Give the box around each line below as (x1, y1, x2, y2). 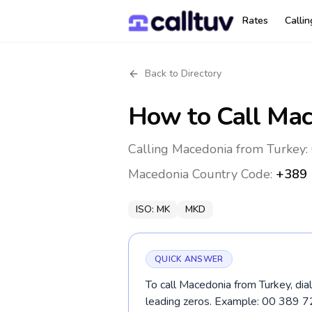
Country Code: (189, 166, 276, 182)
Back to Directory (145, 67, 221, 80)
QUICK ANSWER (155, 253, 224, 265)
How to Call (128, 100, 267, 134)
